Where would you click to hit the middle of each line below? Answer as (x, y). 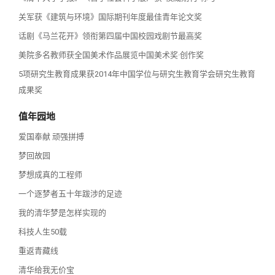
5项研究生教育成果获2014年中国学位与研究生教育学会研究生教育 (137, 74)
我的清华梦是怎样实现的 (62, 212)
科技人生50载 (43, 231)
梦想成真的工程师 (50, 174)
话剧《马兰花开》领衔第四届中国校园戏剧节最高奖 (110, 36)
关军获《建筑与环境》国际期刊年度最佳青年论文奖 (110, 17)
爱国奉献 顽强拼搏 (51, 136)
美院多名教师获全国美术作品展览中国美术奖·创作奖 (111, 55)
